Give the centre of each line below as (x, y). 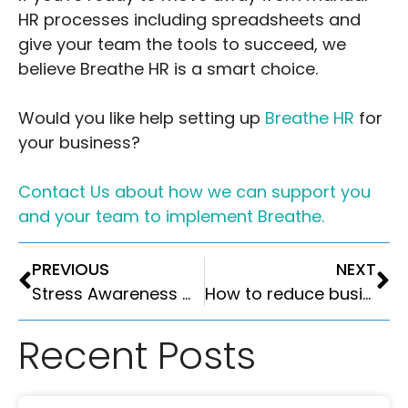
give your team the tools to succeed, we (182, 45)
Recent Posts (137, 356)
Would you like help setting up (142, 118)
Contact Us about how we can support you (194, 192)
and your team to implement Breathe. (171, 217)
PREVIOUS (71, 270)
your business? (79, 143)
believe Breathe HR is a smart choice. (168, 69)
